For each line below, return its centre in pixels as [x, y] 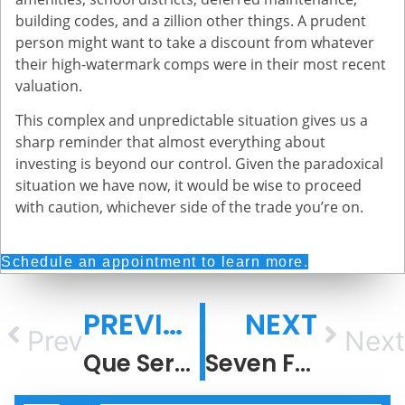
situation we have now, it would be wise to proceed [188, 186]
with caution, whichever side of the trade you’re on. [189, 207]
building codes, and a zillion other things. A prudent [191, 20]
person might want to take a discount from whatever [195, 42]
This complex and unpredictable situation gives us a [192, 121]
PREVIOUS [173, 324]
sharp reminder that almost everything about [170, 142]
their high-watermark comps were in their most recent [201, 64]
